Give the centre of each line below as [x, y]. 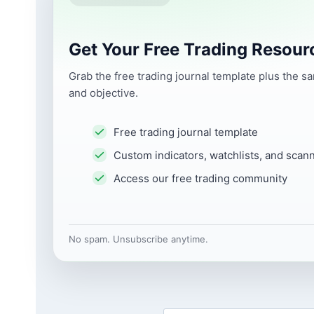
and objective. [103, 93]
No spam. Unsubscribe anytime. [138, 239]
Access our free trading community [200, 178]
